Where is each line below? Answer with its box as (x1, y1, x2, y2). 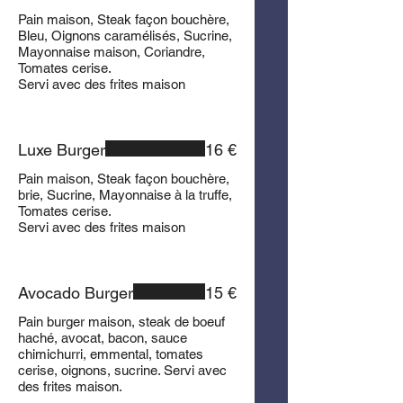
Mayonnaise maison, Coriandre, (18, 44, 205, 59)
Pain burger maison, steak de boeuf (18, 314, 225, 329)
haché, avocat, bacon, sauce (18, 330, 187, 345)
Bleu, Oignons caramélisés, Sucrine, (18, 28, 232, 43)
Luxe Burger (18, 140, 105, 159)
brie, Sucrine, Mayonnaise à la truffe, (18, 187, 232, 202)
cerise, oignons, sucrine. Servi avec (18, 363, 227, 378)
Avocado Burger (18, 283, 133, 302)
